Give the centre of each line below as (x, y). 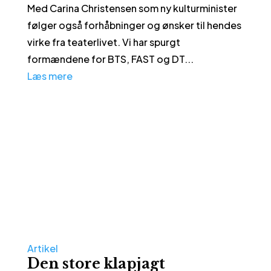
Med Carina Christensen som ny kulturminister (132, 8)
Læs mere (50, 76)
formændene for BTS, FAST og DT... (110, 59)
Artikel (42, 248)
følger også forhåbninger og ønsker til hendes (134, 25)
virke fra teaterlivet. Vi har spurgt (103, 42)
